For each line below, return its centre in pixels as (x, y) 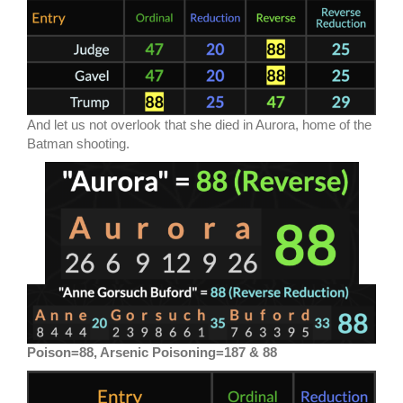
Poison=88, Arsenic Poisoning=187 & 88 (152, 353)
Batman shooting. (78, 144)
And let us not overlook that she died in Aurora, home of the (199, 125)
